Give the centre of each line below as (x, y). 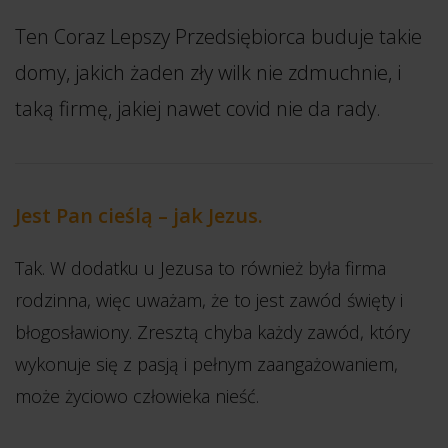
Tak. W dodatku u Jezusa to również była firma (200, 268)
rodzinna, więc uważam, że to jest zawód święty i (209, 300)
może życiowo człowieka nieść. (137, 396)
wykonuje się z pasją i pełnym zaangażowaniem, (206, 364)
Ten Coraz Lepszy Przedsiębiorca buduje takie (218, 36)
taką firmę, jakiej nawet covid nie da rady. (198, 108)
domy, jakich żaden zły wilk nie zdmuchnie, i (208, 72)
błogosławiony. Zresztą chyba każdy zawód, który (212, 332)
